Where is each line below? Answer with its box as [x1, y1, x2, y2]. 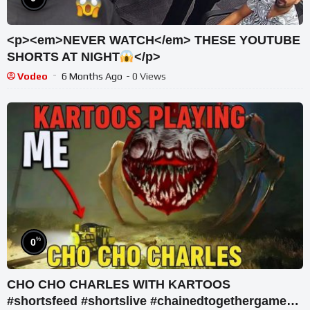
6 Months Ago [62, 70, 122, 82]
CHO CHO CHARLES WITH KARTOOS [7, 277, 230, 292]
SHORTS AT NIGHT [7, 49, 120, 64]
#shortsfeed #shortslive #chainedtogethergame [7, 294, 286, 309]
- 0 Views [126, 70, 166, 82]
